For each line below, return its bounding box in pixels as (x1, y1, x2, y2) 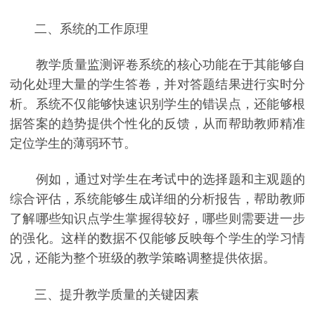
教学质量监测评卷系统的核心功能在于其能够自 (10, 57, 305, 72)
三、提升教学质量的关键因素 (10, 287, 199, 302)
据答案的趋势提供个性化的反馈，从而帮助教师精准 (10, 116, 305, 131)
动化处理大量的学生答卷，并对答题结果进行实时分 (10, 77, 305, 91)
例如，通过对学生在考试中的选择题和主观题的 (10, 172, 305, 187)
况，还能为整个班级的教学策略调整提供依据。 (10, 251, 276, 266)
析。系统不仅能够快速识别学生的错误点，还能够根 (10, 96, 305, 111)
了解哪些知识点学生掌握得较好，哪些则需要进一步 (10, 212, 305, 226)
